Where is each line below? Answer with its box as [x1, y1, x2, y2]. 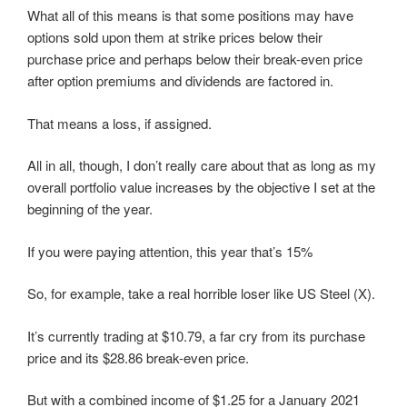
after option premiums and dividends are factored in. [27, 71, 333, 90]
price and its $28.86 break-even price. [27, 347, 249, 367]
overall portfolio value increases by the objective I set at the [27, 177, 375, 196]
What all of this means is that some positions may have [27, 5, 353, 25]
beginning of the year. [27, 199, 153, 218]
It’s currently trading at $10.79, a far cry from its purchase [27, 325, 365, 345]
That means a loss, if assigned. [27, 113, 212, 133]
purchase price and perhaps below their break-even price [27, 49, 362, 68]
